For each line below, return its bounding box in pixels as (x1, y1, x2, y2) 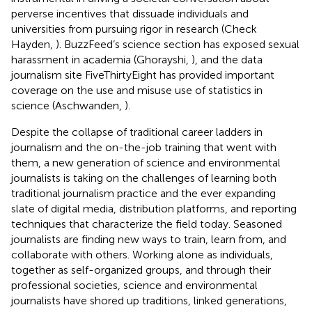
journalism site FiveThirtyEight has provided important (11, 68, 274, 81)
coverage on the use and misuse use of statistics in (11, 83, 263, 97)
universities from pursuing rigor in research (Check (11, 22, 257, 36)
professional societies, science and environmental (11, 278, 258, 292)
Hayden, (11, 37, 56, 51)
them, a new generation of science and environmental (11, 155, 281, 169)
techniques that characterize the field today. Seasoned (11, 217, 282, 231)
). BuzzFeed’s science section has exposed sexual (56, 37, 299, 51)
